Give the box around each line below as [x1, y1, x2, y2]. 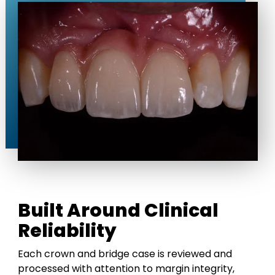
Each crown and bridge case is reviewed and [17, 246, 232, 261]
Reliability [17, 217, 117, 244]
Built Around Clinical [17, 197, 219, 223]
